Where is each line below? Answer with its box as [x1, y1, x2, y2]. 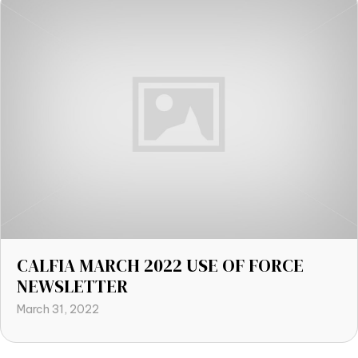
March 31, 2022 [17, 301, 99, 316]
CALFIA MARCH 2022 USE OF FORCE [17, 253, 304, 277]
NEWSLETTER [17, 273, 128, 298]
